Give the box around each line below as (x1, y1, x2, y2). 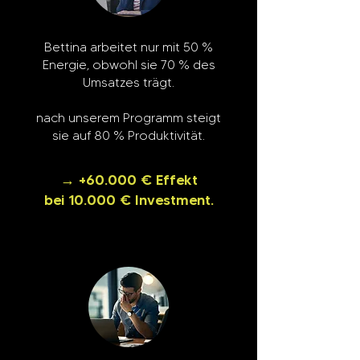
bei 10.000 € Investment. (43, 191, 214, 209)
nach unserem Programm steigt (36, 110, 221, 125)
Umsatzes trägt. (83, 75, 174, 90)
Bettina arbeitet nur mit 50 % (44, 39, 213, 55)
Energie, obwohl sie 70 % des (42, 57, 215, 72)
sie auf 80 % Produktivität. (52, 128, 205, 143)
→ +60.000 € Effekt (59, 171, 198, 189)
